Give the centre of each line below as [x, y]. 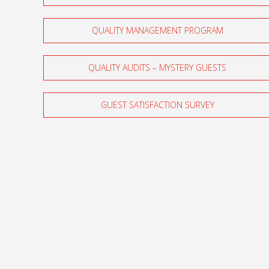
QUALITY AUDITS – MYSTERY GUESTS [157, 68]
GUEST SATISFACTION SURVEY [157, 105]
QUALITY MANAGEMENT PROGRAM [157, 31]
